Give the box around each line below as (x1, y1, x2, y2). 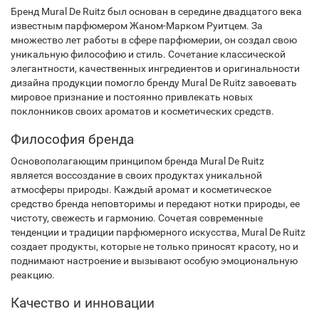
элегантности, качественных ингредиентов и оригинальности (11, 63, 300, 74)
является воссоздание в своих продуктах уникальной (11, 169, 262, 181)
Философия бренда (11, 131, 134, 147)
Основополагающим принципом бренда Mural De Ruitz (11, 155, 264, 167)
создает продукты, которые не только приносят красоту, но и (11, 241, 298, 252)
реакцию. (11, 269, 55, 281)
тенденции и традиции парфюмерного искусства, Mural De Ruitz (11, 226, 305, 238)
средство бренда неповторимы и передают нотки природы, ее (11, 198, 300, 209)
